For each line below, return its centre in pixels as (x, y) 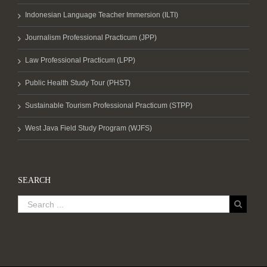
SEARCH (34, 180)
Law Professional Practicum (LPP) (80, 60)
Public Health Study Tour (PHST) (78, 83)
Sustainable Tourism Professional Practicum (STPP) (109, 105)
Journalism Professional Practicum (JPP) (91, 38)
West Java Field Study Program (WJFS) (89, 128)
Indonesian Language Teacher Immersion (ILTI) (102, 15)
